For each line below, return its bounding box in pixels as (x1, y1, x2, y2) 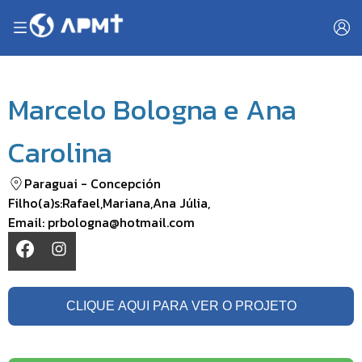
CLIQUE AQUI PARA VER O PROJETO (65, 298, 297, 313)
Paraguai (24, 173, 78, 193)
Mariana (103, 192, 150, 213)
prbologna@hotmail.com (48, 212, 195, 232)
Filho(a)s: (8, 192, 62, 213)
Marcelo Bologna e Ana (8, 87, 297, 131)
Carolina (8, 130, 112, 174)
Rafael (62, 192, 100, 213)
